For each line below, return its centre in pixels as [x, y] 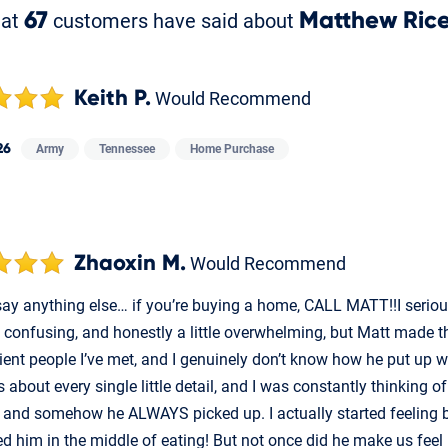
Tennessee [127, 149]
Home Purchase [232, 149]
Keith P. [112, 99]
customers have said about [173, 21]
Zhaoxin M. [130, 264]
